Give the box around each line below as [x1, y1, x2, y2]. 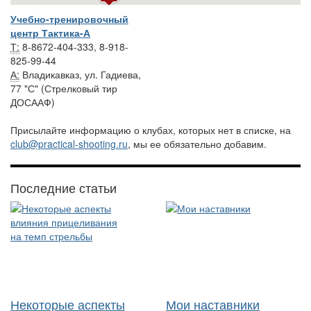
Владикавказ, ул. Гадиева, [19, 67, 141, 82]
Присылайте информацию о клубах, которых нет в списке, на [10, 123, 291, 137]
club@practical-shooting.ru [10, 137, 128, 151]
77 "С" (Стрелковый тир [10, 81, 117, 96]
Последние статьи [10, 178, 117, 197]
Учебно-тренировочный [10, 12, 128, 26]
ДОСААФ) [10, 95, 55, 110]
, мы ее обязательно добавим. [128, 137, 267, 151]
